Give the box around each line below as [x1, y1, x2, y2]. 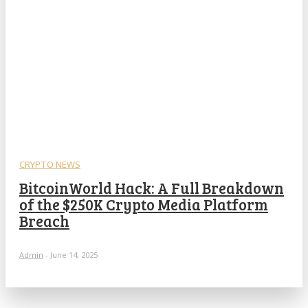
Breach [19, 210, 69, 231]
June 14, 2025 [50, 249, 98, 260]
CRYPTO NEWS [19, 157, 80, 170]
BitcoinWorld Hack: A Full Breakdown [19, 177, 284, 198]
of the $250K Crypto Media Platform [19, 193, 268, 214]
